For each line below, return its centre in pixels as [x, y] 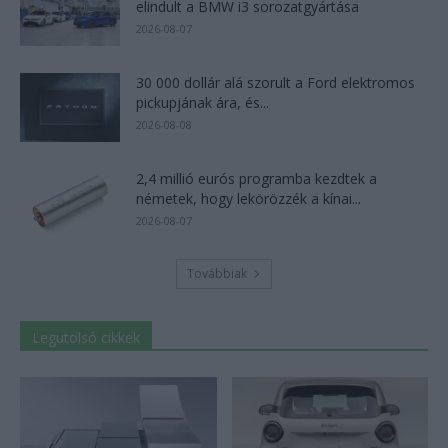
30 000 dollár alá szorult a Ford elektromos [275, 83]
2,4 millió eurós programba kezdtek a [256, 179]
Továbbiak [217, 274]
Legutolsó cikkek [86, 338]
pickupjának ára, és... [202, 103]
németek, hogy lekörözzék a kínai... [248, 199]
